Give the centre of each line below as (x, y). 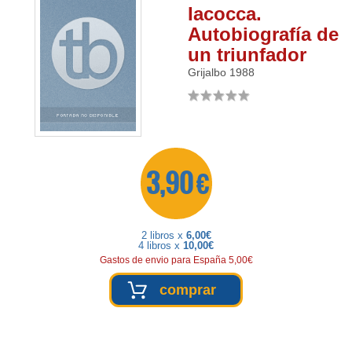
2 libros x (163, 236)
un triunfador (247, 55)
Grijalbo (207, 73)
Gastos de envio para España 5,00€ (176, 260)
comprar (188, 290)
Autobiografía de (263, 35)
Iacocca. (225, 14)
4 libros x (161, 246)
